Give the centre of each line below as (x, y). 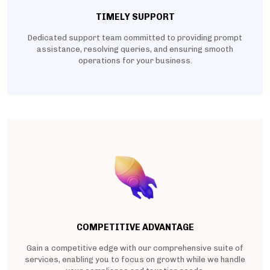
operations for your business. (135, 61)
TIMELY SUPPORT (135, 17)
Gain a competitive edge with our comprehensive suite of (135, 248)
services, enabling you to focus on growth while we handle (135, 260)
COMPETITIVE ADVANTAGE (135, 228)
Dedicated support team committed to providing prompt (135, 38)
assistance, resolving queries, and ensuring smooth (135, 49)
